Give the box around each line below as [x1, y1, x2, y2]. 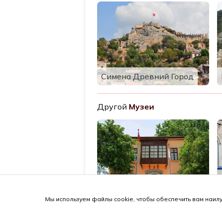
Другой [97, 102, 127, 111]
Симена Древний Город [101, 71, 194, 81]
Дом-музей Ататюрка [101, 189, 186, 200]
